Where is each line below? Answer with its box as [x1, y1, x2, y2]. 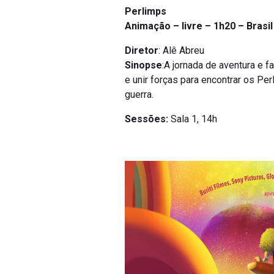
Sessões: [125, 113, 171, 125]
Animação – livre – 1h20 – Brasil [125, 20, 273, 32]
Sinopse [125, 59, 162, 72]
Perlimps [125, 6, 166, 18]
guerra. [125, 89, 154, 101]
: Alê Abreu [158, 45, 204, 57]
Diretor [125, 45, 158, 57]
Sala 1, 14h [171, 113, 217, 125]
